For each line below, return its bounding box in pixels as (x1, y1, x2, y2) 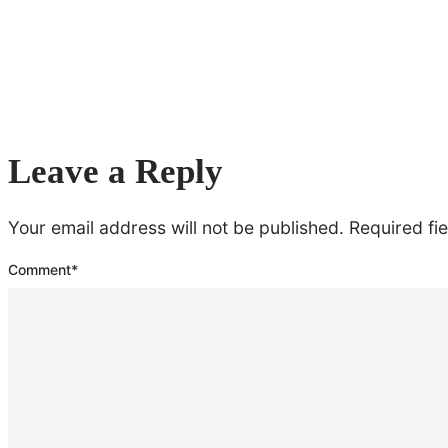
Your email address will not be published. (8, 216, 344, 238)
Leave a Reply (8, 152, 223, 192)
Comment (8, 261, 71, 279)
